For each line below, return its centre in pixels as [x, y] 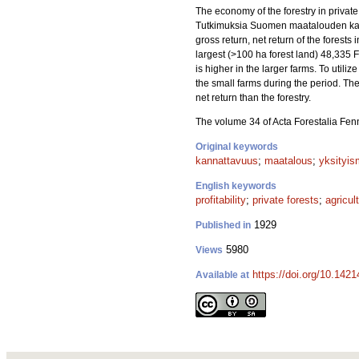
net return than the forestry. [253, 98]
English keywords [236, 186]
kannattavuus [227, 161]
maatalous [288, 161]
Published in [223, 225]
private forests [286, 200]
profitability [221, 200]
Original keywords [237, 147]
